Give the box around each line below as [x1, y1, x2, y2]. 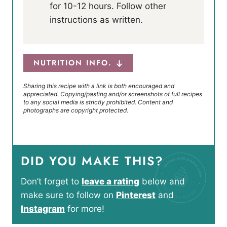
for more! [65, 203, 104, 214]
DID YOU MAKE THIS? [21, 152, 164, 170]
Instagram [21, 203, 65, 214]
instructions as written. [50, 14, 143, 25]
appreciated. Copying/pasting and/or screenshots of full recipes [23, 90, 202, 98]
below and [139, 176, 185, 187]
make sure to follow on [21, 190, 116, 201]
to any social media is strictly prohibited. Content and [23, 98, 173, 106]
